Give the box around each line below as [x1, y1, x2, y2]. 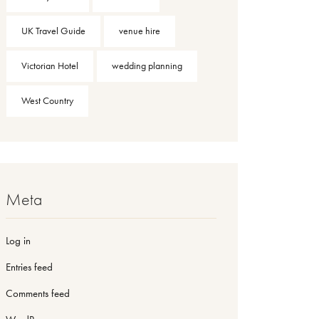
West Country [21, 94, 73, 107]
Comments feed [6, 286, 70, 300]
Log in [6, 234, 31, 247]
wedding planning [112, 59, 182, 72]
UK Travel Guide [21, 24, 85, 37]
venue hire [119, 24, 160, 37]
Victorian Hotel [21, 59, 78, 72]
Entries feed [6, 260, 53, 273]
